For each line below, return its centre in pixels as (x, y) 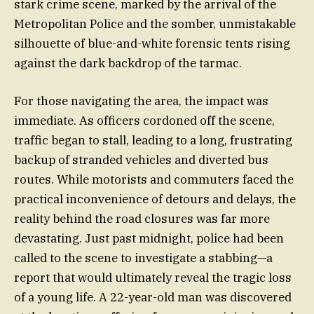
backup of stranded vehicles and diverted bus (141, 160)
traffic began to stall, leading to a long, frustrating (153, 141)
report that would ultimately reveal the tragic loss (153, 278)
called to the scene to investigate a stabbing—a (143, 258)
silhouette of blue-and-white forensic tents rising (152, 44)
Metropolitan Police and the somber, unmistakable (155, 24)
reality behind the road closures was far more (142, 219)
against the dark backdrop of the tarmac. (128, 63)
